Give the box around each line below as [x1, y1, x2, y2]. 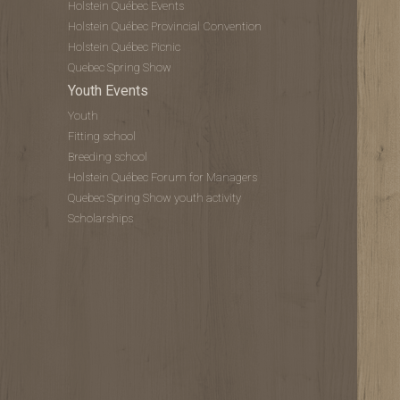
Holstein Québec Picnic [68, 40, 180, 54]
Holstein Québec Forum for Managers [68, 171, 257, 184]
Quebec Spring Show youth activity [68, 191, 241, 204]
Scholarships [68, 212, 133, 225]
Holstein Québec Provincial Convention [68, 20, 262, 33]
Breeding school [68, 150, 147, 163]
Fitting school [68, 129, 136, 143]
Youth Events [68, 82, 148, 99]
